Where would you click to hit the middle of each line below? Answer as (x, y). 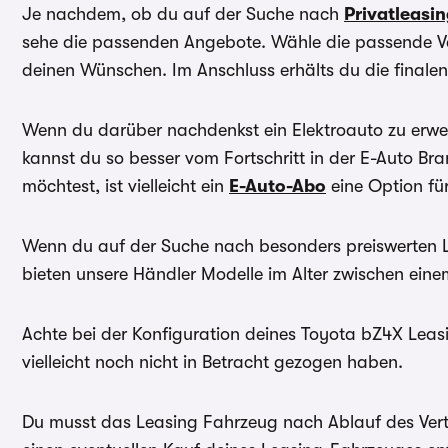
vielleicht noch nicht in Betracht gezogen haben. (212, 361)
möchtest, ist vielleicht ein (125, 185)
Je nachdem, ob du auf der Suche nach (183, 13)
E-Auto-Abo (277, 185)
